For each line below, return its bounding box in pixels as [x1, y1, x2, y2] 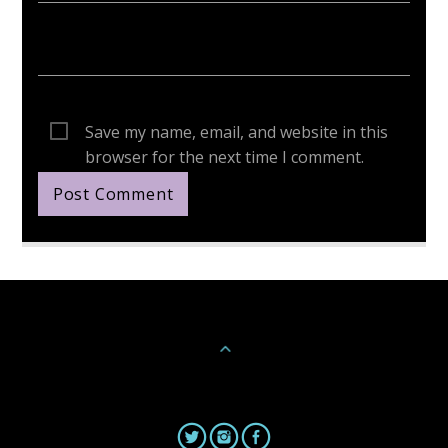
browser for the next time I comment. [85, 145, 365, 168]
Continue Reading [127, 302, 321, 331]
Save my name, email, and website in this [85, 120, 389, 143]
